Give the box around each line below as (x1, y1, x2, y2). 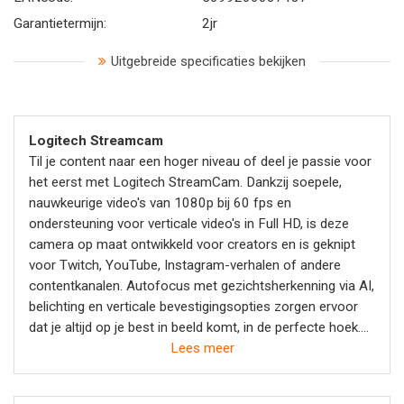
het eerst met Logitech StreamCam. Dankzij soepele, (29, 174, 342, 190)
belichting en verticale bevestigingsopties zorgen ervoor (29, 298, 358, 315)
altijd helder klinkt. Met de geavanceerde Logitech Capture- (29, 361, 375, 377)
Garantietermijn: (14, 15, 106, 32)
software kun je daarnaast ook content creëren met (29, 381, 335, 398)
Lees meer (170, 340, 234, 356)
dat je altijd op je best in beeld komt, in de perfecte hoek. (29, 319, 361, 335)
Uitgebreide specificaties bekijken (111, 53, 306, 69)
